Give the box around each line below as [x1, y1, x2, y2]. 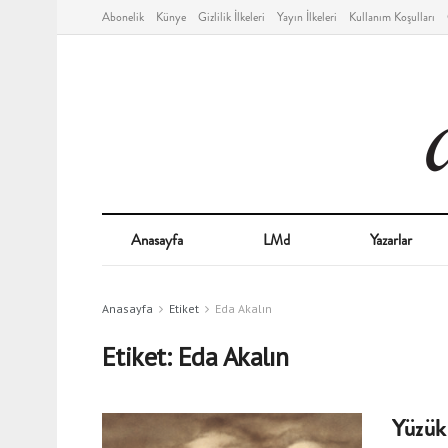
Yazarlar [369, 229, 412, 251]
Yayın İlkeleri [277, 8, 337, 26]
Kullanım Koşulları [349, 8, 435, 26]
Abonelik [102, 8, 144, 26]
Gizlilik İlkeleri [198, 8, 265, 26]
